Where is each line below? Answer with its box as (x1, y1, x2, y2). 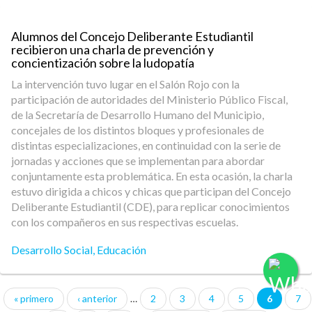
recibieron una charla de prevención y (11, 42, 214, 57)
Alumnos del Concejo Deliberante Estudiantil (11, 29, 253, 44)
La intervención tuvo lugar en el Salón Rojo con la (11, 77, 240, 91)
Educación (97, 243, 146, 256)
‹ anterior (77, 292, 117, 304)
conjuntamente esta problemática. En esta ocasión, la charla (11, 169, 292, 182)
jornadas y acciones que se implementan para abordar (11, 154, 265, 167)
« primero (14, 292, 54, 304)
